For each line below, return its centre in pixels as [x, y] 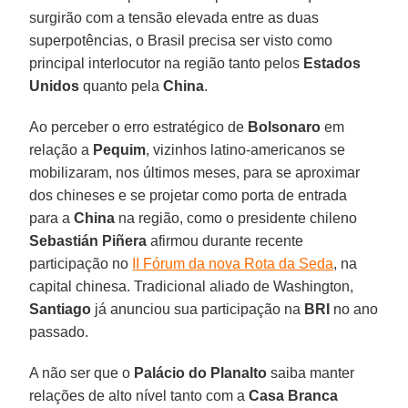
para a [52, 218]
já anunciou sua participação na [198, 309]
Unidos [55, 86]
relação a [61, 149]
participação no [81, 263]
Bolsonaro [285, 127]
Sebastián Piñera [88, 240]
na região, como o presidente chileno [236, 218]
